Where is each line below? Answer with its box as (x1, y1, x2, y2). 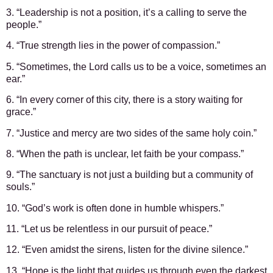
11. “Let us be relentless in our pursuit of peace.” (6, 224, 212, 235)
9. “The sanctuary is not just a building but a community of (6, 169, 253, 180)
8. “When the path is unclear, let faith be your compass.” (6, 148, 244, 159)
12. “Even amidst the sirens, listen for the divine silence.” (6, 244, 248, 255)
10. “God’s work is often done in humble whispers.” (6, 202, 224, 213)
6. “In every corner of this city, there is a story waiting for (6, 94, 243, 105)
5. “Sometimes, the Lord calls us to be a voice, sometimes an (6, 61, 266, 72)
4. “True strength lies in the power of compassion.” (6, 40, 220, 51)
